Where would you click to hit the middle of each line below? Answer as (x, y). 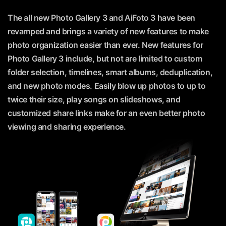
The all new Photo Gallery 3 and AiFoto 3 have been (102, 18)
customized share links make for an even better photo (106, 113)
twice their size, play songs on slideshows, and (94, 100)
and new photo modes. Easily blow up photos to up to (107, 86)
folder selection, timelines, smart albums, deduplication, (110, 72)
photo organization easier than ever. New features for (105, 45)
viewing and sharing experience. (67, 127)
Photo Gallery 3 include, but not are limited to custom (105, 59)
